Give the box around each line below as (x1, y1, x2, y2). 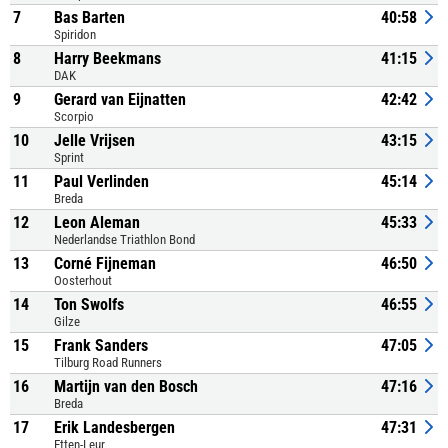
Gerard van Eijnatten (54, 90, 186, 109)
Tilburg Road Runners (54, 355, 162, 370)
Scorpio (54, 109, 94, 124)
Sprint (54, 150, 84, 165)
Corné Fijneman (54, 254, 156, 273)
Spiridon (54, 27, 96, 42)
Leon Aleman (54, 213, 140, 232)
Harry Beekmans (54, 49, 161, 68)
